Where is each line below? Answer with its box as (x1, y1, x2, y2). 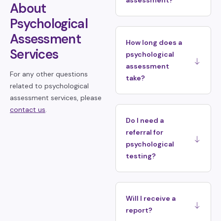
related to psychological (10, 81, 89, 91)
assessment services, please (10, 93, 102, 103)
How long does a (126, 38, 182, 47)
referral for (126, 128, 163, 137)
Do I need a (126, 116, 164, 125)
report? (126, 206, 152, 215)
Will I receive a (126, 194, 176, 203)
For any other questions (10, 70, 88, 79)
